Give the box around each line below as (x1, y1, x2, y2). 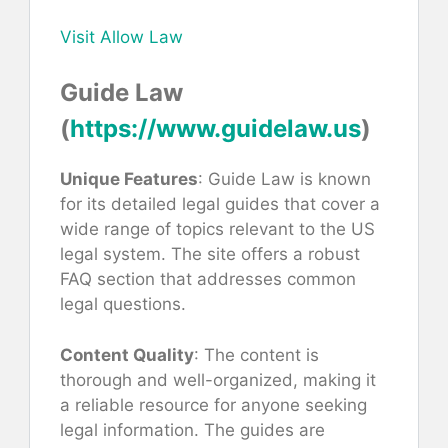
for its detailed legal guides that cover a (60, 194, 380, 215)
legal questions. (60, 294, 186, 315)
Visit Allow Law (60, 26, 183, 47)
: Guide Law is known (198, 169, 371, 190)
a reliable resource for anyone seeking (60, 394, 367, 415)
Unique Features (60, 169, 198, 190)
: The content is (194, 344, 319, 365)
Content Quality (60, 344, 194, 365)
